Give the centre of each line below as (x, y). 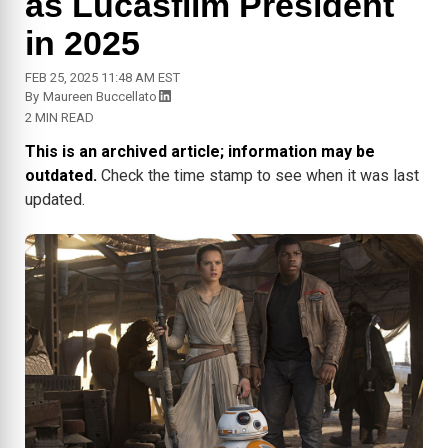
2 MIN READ (59, 118)
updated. (55, 200)
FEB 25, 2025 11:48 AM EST (102, 78)
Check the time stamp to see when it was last (258, 176)
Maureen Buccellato (100, 97)
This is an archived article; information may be (200, 152)
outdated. (61, 176)
